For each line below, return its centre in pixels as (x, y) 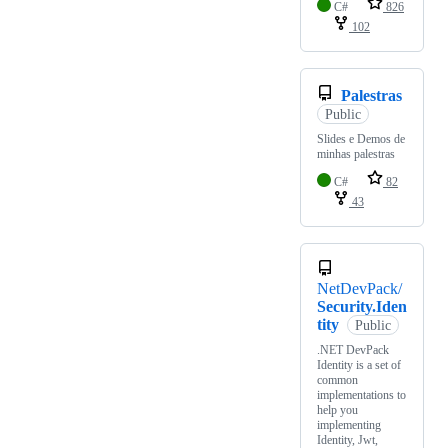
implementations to (361, 394)
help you (337, 409)
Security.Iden (362, 306)
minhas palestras (356, 153)
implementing (349, 424)
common (337, 379)
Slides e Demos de (361, 138)
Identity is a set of (359, 364)
